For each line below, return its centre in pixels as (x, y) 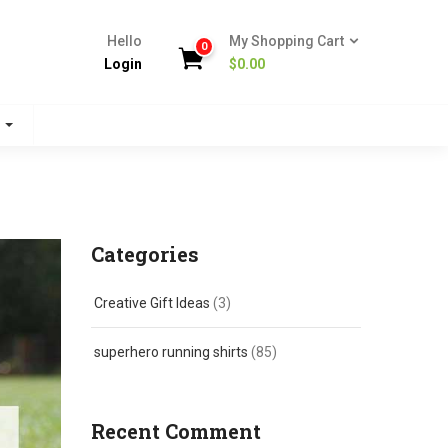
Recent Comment (176, 431)
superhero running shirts (171, 352)
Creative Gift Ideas (152, 303)
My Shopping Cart (288, 41)
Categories (145, 254)
